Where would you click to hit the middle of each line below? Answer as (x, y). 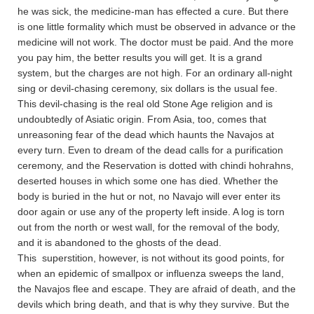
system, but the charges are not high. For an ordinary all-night (155, 73)
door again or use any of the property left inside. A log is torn (151, 211)
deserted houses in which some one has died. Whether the (148, 180)
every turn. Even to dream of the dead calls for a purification (150, 150)
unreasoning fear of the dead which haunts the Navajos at (146, 134)
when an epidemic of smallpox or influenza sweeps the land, (151, 273)
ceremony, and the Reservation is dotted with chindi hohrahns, (156, 165)
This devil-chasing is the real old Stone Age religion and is (145, 103)
